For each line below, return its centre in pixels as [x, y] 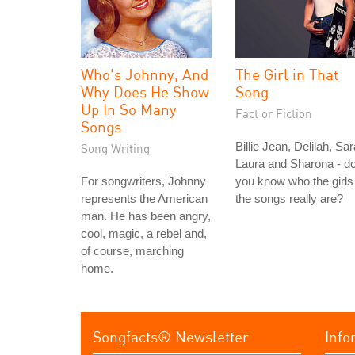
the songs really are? [289, 199]
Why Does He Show [145, 92]
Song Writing [115, 149]
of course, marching [132, 251]
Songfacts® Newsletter [171, 337]
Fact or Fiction [274, 114]
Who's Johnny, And [145, 74]
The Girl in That [287, 74]
